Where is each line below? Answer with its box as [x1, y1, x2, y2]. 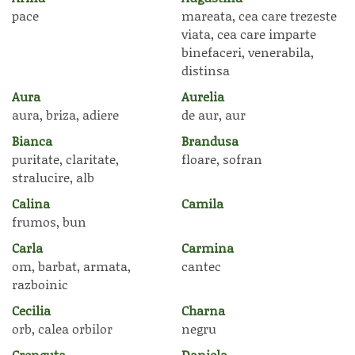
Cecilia [12, 301, 51, 319]
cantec [181, 257, 221, 275]
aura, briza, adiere [12, 105, 119, 124]
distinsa [181, 61, 230, 79]
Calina [12, 194, 50, 212]
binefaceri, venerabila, [181, 43, 314, 61]
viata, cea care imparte [181, 25, 316, 43]
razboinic [12, 275, 68, 293]
